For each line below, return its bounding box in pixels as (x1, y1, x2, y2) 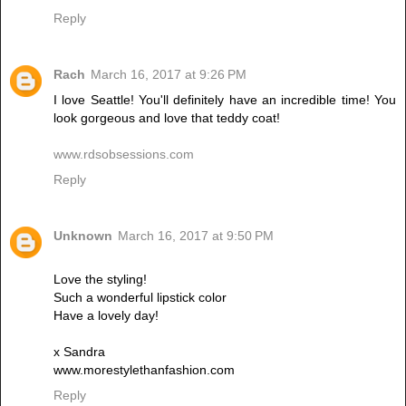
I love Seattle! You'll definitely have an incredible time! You (53, 92, 396, 107)
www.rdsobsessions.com (53, 146, 194, 161)
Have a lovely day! (53, 307, 159, 323)
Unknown (53, 227, 112, 243)
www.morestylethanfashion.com (53, 362, 235, 377)
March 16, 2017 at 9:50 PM (118, 227, 274, 243)
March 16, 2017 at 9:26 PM (91, 66, 246, 82)
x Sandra (53, 343, 105, 359)
